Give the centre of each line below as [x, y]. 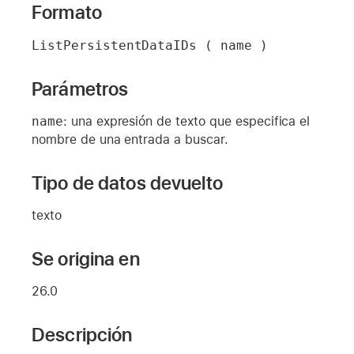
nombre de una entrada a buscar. [130, 139]
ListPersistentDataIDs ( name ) [150, 45]
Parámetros [80, 88]
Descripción [82, 334]
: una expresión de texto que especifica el [186, 121]
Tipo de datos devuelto [127, 183]
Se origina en [86, 258]
